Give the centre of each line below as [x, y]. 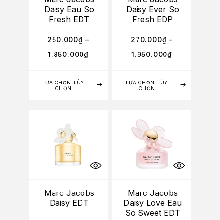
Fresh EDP [153, 19]
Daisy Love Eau [152, 203]
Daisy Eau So [69, 10]
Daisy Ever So [152, 10]
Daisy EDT [69, 203]
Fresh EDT [69, 19]
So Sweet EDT [152, 212]
